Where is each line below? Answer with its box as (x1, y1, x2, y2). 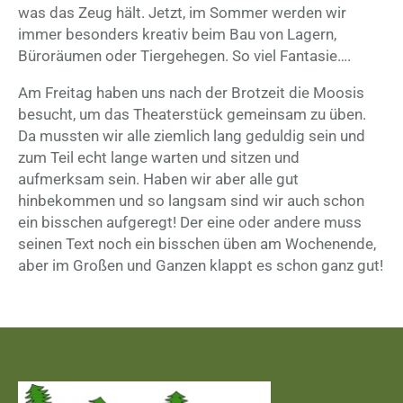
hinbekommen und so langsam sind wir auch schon (18, 192, 364, 210)
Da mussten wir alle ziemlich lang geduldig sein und (18, 127, 365, 146)
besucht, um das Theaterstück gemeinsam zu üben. (18, 105, 366, 124)
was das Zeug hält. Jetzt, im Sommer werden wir (18, 4, 346, 22)
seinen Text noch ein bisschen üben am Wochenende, (18, 235, 376, 254)
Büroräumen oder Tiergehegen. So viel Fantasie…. (18, 47, 351, 66)
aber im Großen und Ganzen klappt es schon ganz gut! (18, 256, 383, 275)
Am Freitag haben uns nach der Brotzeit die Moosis (18, 84, 364, 103)
